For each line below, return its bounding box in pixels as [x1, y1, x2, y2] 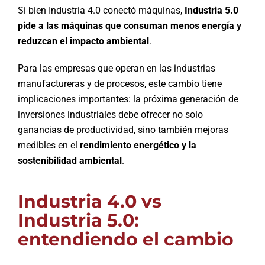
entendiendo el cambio [17, 228, 234, 250]
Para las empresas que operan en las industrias [17, 62, 215, 74]
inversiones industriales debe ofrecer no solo [17, 108, 203, 120]
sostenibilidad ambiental [17, 154, 122, 166]
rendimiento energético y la [79, 139, 196, 151]
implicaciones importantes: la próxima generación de [17, 93, 238, 105]
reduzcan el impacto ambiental [17, 35, 149, 47]
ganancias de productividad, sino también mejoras [17, 124, 228, 135]
